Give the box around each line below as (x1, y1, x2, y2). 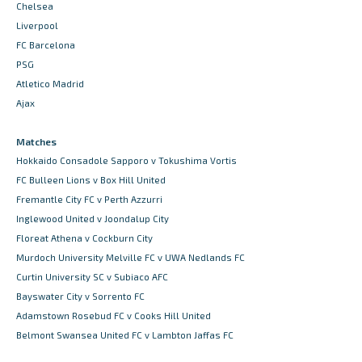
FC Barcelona (16, 40, 75, 51)
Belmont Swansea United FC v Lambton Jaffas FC (16, 330, 234, 341)
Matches (16, 136, 57, 148)
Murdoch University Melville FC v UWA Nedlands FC (16, 252, 245, 263)
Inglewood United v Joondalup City (16, 213, 169, 225)
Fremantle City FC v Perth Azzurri (16, 194, 162, 205)
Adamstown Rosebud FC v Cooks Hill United (16, 310, 211, 322)
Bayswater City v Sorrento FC (16, 291, 145, 302)
